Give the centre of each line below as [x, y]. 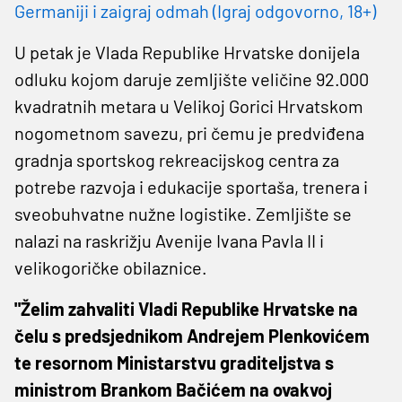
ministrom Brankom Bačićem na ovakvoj [173, 389]
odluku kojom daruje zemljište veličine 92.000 [192, 79]
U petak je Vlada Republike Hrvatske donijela [187, 52]
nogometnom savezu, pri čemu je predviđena [189, 132]
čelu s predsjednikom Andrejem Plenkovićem [192, 335]
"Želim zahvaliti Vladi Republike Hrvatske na [186, 308]
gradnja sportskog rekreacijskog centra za [177, 159]
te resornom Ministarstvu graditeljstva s [174, 362]
